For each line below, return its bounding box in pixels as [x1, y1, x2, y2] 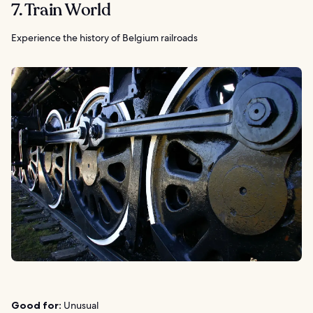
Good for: [11, 298, 61, 312]
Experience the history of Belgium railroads [11, 31, 198, 45]
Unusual [61, 298, 99, 312]
